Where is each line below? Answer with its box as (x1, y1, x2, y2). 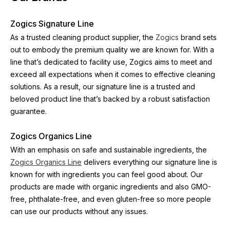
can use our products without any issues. (10, 207, 148, 216)
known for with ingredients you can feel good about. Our (10, 170, 203, 179)
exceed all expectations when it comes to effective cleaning (10, 70, 215, 79)
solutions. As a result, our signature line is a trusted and (10, 82, 195, 91)
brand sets (179, 33, 217, 42)
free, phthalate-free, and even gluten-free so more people (10, 195, 211, 203)
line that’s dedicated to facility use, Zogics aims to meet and (10, 57, 212, 66)
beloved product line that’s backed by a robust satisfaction (10, 94, 210, 103)
